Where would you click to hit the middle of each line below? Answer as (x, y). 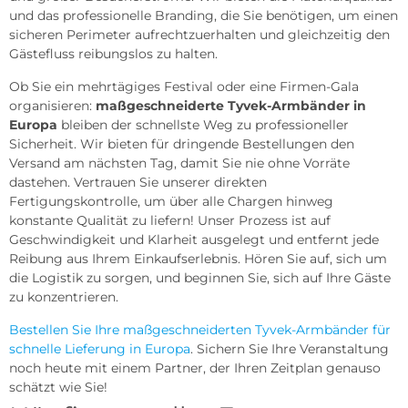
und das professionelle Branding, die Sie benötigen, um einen (204, 15)
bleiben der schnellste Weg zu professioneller (203, 124)
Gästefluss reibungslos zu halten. (113, 53)
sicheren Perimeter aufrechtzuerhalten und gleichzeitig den (199, 34)
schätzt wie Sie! (58, 387)
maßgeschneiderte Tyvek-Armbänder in (231, 105)
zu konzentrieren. (64, 296)
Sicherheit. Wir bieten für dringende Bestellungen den (182, 143)
